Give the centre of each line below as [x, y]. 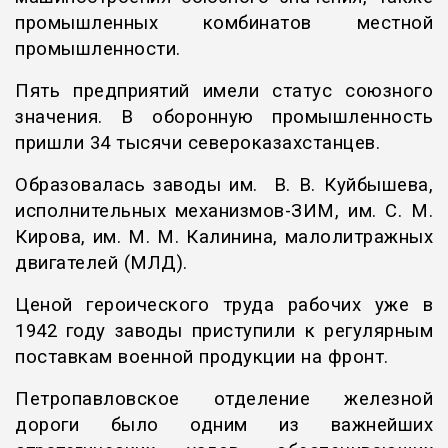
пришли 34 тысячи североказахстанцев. [197, 143]
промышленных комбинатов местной [224, 23]
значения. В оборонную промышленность [224, 117]
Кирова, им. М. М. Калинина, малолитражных [224, 237]
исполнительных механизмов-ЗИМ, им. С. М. [224, 211]
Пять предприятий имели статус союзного [224, 91]
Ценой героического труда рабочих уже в [224, 305]
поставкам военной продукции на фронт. [202, 357]
